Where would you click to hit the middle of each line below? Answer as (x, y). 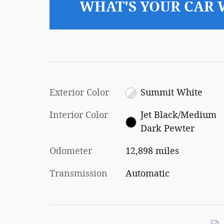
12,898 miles (152, 151)
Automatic (147, 174)
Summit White (172, 93)
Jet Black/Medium (179, 115)
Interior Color (79, 115)
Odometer (71, 151)
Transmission (78, 174)
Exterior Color (79, 93)
